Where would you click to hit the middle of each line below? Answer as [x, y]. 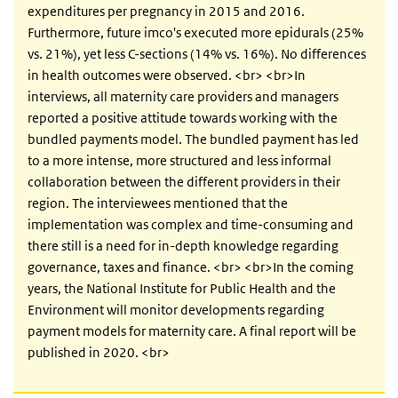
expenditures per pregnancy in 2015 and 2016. [166, 12]
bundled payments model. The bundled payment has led [193, 139]
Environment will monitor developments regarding [176, 310]
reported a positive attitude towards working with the [183, 118]
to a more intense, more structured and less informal [179, 161]
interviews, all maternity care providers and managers [183, 97]
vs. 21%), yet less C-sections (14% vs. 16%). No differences [197, 54]
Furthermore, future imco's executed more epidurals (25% [195, 33]
